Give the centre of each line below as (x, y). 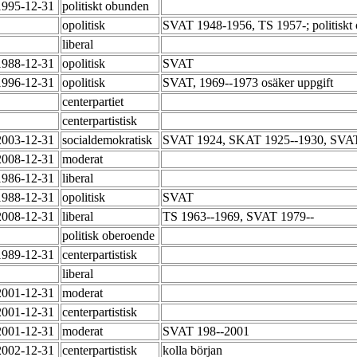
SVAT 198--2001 (208, 331)
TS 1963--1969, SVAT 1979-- (240, 217)
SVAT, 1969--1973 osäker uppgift (249, 83)
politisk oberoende (110, 236)
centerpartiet (94, 102)
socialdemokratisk (109, 140)
